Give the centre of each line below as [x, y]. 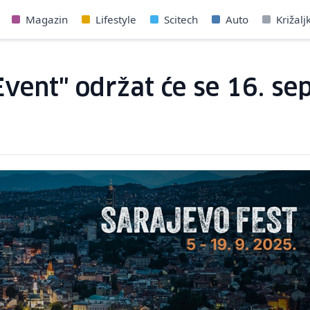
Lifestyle [116, 19]
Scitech [181, 19]
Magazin [46, 19]
